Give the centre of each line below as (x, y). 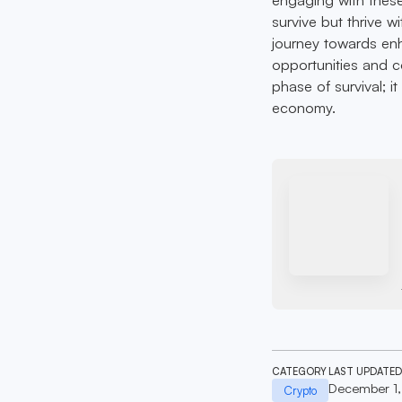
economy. (304, 108)
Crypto (300, 390)
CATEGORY (300, 371)
